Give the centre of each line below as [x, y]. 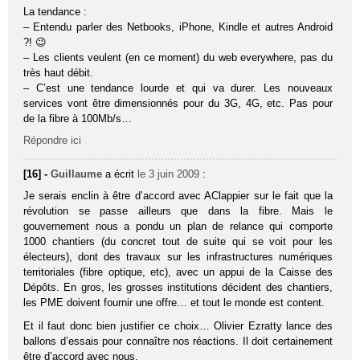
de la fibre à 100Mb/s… [78, 118]
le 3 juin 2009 [169, 174]
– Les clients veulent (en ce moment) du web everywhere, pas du [178, 57]
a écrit [122, 174]
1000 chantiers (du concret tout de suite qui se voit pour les [178, 241]
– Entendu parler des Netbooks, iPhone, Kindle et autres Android [178, 27]
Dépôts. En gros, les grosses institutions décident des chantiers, [178, 287]
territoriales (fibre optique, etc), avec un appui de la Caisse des [178, 272]
